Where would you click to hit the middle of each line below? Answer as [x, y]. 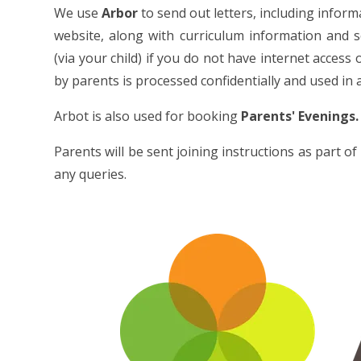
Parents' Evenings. [300, 116]
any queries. [91, 174]
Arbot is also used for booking [148, 116]
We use [78, 13]
